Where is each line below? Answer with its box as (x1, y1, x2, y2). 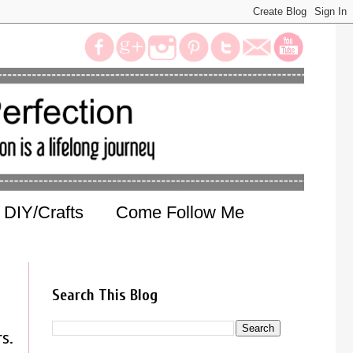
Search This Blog (52, 286, 158, 304)
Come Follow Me (116, 203, 244, 222)
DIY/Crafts (4, 203, 84, 222)
